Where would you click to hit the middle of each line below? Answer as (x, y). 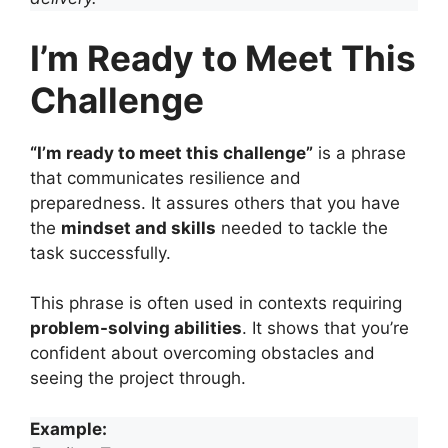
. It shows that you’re (325, 328)
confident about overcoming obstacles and (202, 353)
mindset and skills (138, 227)
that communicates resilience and (165, 177)
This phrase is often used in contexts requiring (216, 303)
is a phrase (359, 152)
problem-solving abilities (136, 328)
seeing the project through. (138, 378)
